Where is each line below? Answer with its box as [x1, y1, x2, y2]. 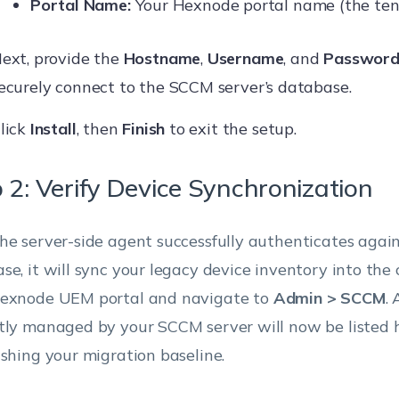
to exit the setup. [165, 118, 297, 139]
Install [29, 118, 77, 139]
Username [207, 48, 284, 69]
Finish [122, 118, 166, 139]
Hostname [123, 48, 201, 69]
